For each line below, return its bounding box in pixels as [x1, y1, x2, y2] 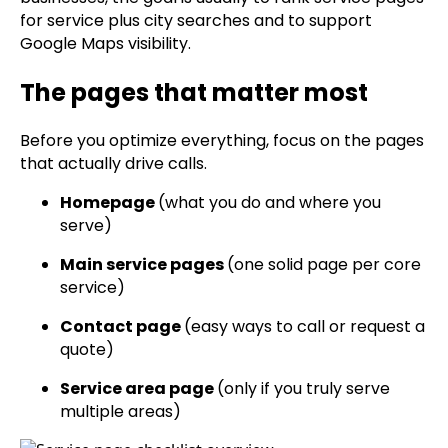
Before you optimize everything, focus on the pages [20, 129, 424, 153]
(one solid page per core [227, 253, 421, 277]
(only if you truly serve [217, 377, 390, 401]
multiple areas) [60, 400, 181, 424]
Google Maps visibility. [20, 32, 191, 56]
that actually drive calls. [20, 152, 207, 176]
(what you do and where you [158, 191, 381, 215]
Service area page [60, 377, 217, 401]
